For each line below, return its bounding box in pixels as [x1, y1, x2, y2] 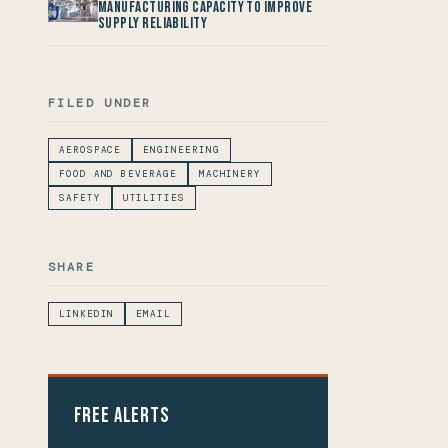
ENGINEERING [143, 143, 220, 156]
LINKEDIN [59, 307, 115, 320]
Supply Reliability [98, 14, 208, 34]
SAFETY [59, 191, 101, 204]
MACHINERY [198, 167, 262, 180]
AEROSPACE [59, 143, 122, 156]
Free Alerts [73, 403, 170, 429]
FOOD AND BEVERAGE [59, 167, 177, 180]
